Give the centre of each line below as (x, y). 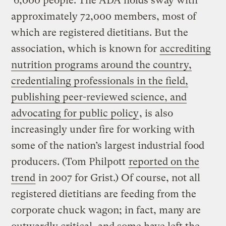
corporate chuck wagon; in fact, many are (106, 210)
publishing (37, 97)
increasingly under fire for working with (103, 129)
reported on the (164, 161)
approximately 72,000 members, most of (104, 16)
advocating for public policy (75, 113)
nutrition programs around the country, (102, 65)
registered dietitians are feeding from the (104, 194)
